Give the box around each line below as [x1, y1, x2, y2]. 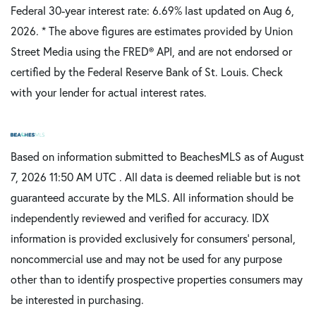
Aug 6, [263, 3, 294, 18]
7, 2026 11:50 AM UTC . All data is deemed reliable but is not [11, 169, 300, 185]
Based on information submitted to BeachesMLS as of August [11, 149, 304, 164]
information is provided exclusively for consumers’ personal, [11, 231, 296, 246]
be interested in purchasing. [11, 292, 144, 308]
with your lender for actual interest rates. [11, 85, 207, 100]
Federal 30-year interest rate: [11, 3, 152, 18]
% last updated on [174, 3, 263, 18]
